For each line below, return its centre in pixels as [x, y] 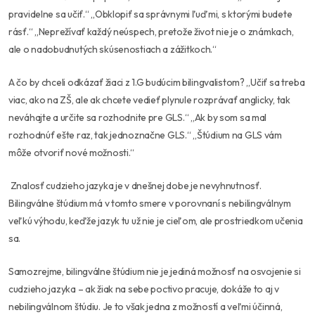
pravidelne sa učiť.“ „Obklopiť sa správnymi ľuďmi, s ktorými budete [150, 14]
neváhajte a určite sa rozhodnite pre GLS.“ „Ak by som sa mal [138, 117]
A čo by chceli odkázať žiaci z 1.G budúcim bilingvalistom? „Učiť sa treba [157, 82]
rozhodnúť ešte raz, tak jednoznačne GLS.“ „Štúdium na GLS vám [145, 135]
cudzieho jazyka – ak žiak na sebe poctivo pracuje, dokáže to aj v [144, 289]
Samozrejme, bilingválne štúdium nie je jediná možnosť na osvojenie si [155, 271]
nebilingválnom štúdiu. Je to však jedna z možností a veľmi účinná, [146, 306]
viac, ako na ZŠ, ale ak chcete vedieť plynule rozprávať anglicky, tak [149, 99]
